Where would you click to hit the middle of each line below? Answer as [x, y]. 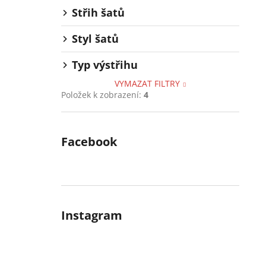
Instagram [92, 216]
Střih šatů [98, 13]
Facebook [89, 142]
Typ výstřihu [105, 65]
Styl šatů [95, 39]
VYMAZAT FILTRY [148, 84]
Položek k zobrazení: [102, 95]
